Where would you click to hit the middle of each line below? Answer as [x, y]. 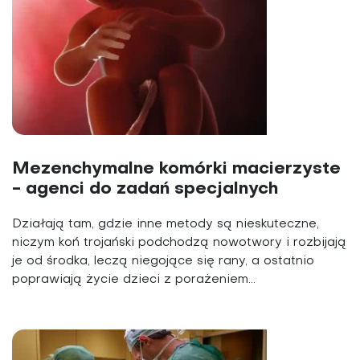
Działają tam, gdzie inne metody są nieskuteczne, [166, 225]
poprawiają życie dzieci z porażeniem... [134, 280]
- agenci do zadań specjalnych [145, 190]
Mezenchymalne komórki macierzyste [176, 170]
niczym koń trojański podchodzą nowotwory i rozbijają [179, 243]
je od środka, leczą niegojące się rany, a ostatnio [163, 262]
